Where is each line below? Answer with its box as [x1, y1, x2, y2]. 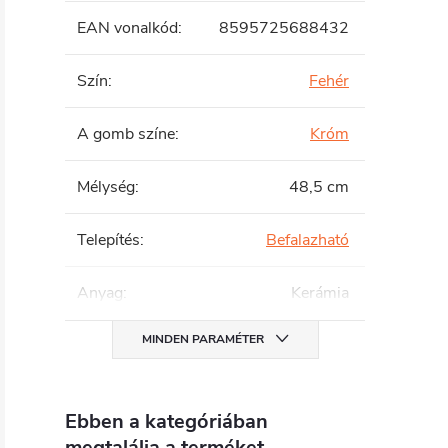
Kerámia [291, 282, 349, 304]
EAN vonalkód [77, 17, 178, 39]
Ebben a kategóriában [65, 408, 268, 435]
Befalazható [266, 229, 349, 251]
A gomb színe [77, 123, 175, 145]
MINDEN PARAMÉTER [141, 331, 264, 347]
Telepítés [77, 229, 140, 251]
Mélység [77, 176, 135, 198]
